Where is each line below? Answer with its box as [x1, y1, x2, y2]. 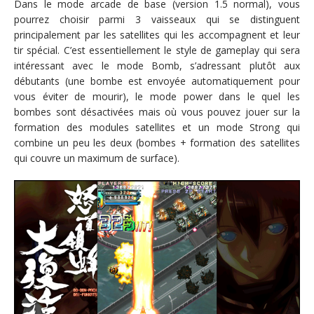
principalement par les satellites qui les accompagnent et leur [14, 28, 300, 42]
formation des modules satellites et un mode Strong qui [14, 121, 300, 135]
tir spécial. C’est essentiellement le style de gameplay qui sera [14, 43, 300, 57]
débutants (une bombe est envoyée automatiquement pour [14, 74, 300, 88]
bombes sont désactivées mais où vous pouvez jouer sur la [14, 105, 300, 119]
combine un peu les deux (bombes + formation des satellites [14, 136, 300, 150]
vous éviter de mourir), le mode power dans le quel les [14, 90, 300, 104]
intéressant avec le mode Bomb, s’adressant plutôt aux [14, 59, 300, 73]
